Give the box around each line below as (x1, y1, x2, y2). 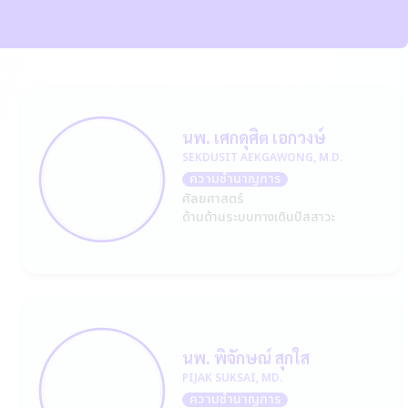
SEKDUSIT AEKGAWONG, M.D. (182, 149, 342, 166)
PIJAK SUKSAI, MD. (182, 370, 282, 386)
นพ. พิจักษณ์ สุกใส (182, 347, 310, 368)
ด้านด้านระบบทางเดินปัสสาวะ (182, 208, 335, 227)
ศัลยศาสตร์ (182, 189, 244, 209)
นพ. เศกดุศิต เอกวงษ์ (182, 127, 326, 148)
